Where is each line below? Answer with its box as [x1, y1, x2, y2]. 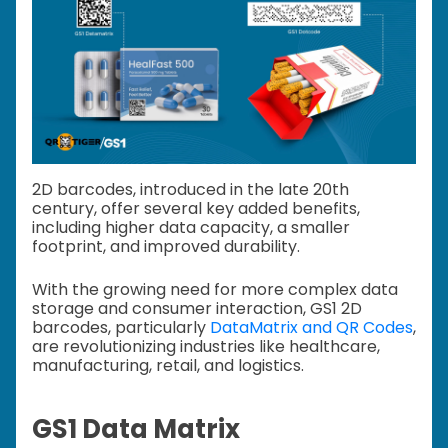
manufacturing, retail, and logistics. [32, 354, 304, 378]
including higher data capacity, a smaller [32, 216, 350, 240]
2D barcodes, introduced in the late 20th [32, 178, 349, 202]
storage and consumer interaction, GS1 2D [32, 297, 362, 321]
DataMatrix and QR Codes [210, 316, 413, 340]
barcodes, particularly [32, 316, 210, 340]
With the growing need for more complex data [32, 278, 398, 302]
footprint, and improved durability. [32, 235, 304, 259]
